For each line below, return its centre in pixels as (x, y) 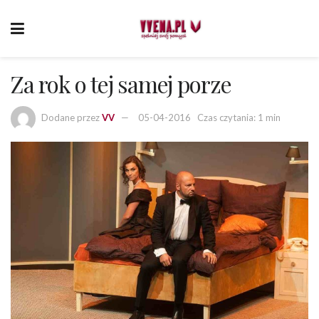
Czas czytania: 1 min (239, 117)
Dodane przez (70, 117)
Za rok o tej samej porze (121, 84)
